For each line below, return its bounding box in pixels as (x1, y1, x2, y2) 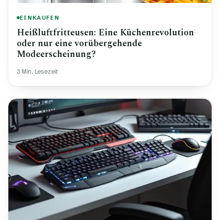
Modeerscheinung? (17, 47, 96, 62)
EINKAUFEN (20, 14, 59, 21)
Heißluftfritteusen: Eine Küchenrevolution (17, 26, 194, 40)
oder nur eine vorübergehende (17, 36, 142, 51)
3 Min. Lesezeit (17, 68, 58, 76)
